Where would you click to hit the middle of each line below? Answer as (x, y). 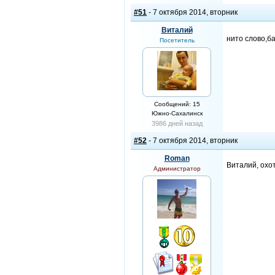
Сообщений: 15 (177, 104)
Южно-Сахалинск (177, 113)
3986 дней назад (177, 123)
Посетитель (177, 40)
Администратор (177, 168)
